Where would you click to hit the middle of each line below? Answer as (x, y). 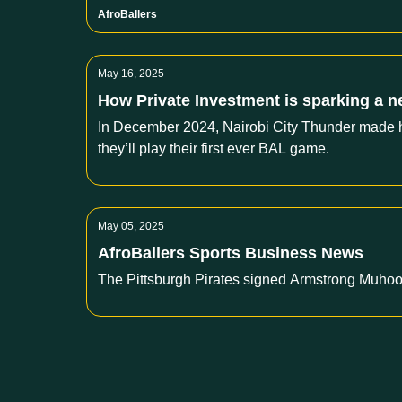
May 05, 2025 (131, 226)
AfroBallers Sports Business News (231, 253)
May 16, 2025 (131, 74)
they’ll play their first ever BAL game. (214, 149)
